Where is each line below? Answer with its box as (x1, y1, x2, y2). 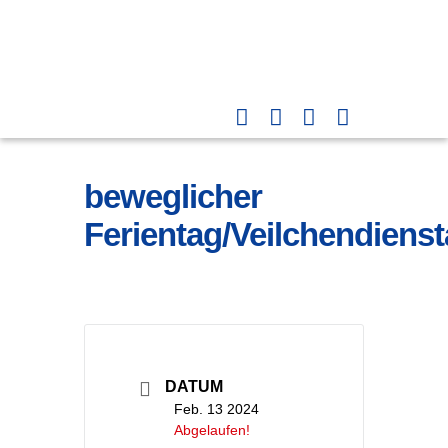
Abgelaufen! (174, 421, 250, 438)
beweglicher (84, 177, 262, 215)
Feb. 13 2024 (174, 400, 259, 417)
